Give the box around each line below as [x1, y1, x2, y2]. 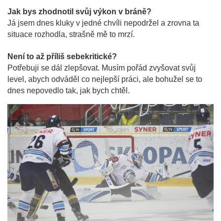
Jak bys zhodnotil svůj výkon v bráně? [7, 7, 151, 16]
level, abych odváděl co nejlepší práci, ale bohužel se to [7, 75, 202, 84]
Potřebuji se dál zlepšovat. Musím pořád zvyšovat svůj [7, 64, 196, 73]
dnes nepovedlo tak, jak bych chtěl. [7, 86, 130, 95]
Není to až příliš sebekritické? [7, 52, 117, 61]
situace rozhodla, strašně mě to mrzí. [7, 30, 135, 39]
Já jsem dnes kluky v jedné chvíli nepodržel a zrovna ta [7, 19, 199, 28]
